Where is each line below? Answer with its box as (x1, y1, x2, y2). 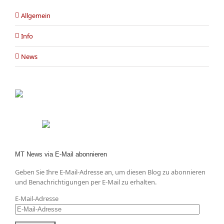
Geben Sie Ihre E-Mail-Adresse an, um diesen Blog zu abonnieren (15, 167, 205, 176)
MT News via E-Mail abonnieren (15, 150, 107, 158)
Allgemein (21, 11, 50, 20)
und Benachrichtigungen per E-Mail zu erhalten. (15, 177, 156, 186)
